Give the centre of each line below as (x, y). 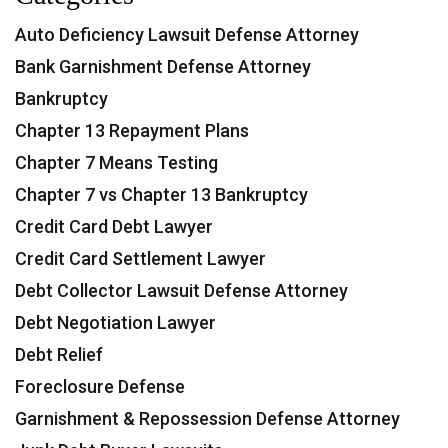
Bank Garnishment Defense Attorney (163, 66)
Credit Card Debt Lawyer (114, 226)
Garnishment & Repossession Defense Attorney (207, 418)
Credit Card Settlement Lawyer (140, 258)
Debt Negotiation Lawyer (115, 322)
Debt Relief (59, 354)
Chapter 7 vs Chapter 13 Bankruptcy (161, 194)
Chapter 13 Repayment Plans (132, 130)
